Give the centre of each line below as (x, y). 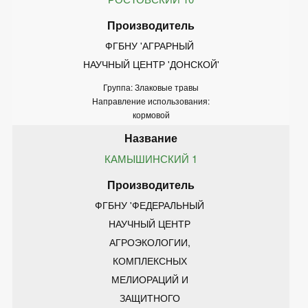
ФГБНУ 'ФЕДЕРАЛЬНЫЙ (151, 205)
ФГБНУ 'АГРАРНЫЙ (151, 45)
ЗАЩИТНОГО (151, 297)
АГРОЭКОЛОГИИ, (151, 242)
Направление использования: (151, 100)
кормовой (151, 114)
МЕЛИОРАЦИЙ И (151, 279)
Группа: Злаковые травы (151, 87)
